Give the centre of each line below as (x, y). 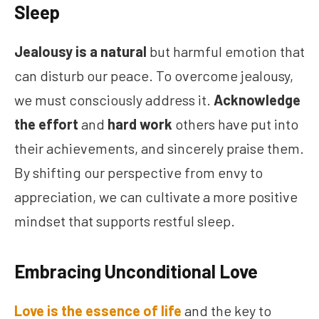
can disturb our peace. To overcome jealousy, (154, 76)
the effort (46, 124)
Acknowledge (257, 100)
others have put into (235, 124)
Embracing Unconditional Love (136, 271)
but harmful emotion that (226, 52)
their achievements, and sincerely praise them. (159, 148)
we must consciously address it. (114, 100)
